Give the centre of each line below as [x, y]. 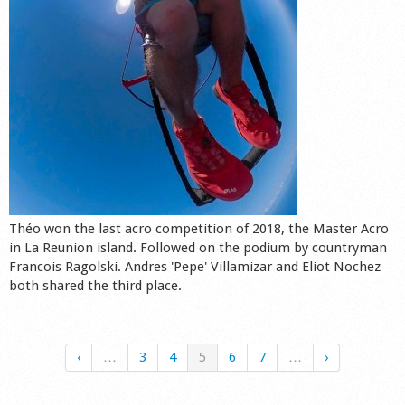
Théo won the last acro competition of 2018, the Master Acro [199, 228]
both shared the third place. [95, 285]
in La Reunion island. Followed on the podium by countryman [198, 247]
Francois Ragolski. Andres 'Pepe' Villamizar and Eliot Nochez [195, 266]
